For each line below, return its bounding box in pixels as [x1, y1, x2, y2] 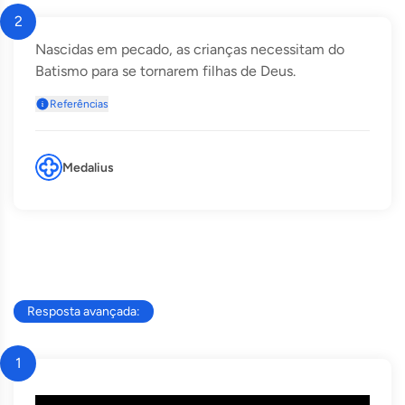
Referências [50, 98, 108, 110]
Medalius [62, 159, 114, 175]
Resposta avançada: [27, 304, 140, 319]
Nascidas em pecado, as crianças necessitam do [35, 41, 344, 58]
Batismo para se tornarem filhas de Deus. [35, 62, 296, 80]
